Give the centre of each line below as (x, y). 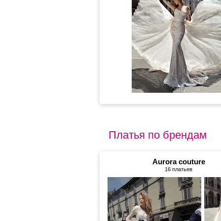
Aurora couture (179, 162)
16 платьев (179, 169)
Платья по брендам (158, 135)
